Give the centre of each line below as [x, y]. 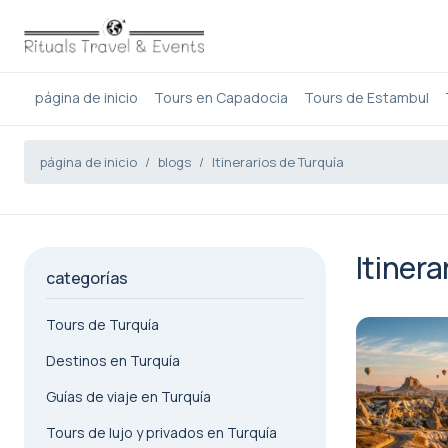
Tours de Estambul [366, 97]
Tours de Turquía [102, 324]
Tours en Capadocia [220, 97]
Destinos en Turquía [113, 360]
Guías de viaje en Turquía [128, 396]
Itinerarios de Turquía [278, 162]
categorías [87, 278]
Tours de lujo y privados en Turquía [161, 432]
